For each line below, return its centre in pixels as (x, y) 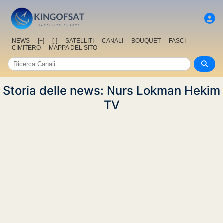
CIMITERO (26, 48)
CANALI (112, 41)
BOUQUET (146, 41)
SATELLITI (79, 41)
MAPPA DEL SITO (73, 48)
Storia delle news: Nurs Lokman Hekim (111, 91)
